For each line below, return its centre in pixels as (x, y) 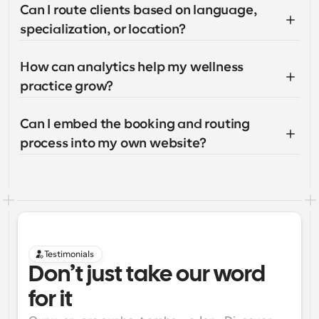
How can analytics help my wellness (132, 67)
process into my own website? (113, 143)
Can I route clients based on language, (138, 10)
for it (51, 300)
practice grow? (67, 86)
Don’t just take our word (147, 275)
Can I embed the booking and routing (135, 124)
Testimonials (69, 254)
